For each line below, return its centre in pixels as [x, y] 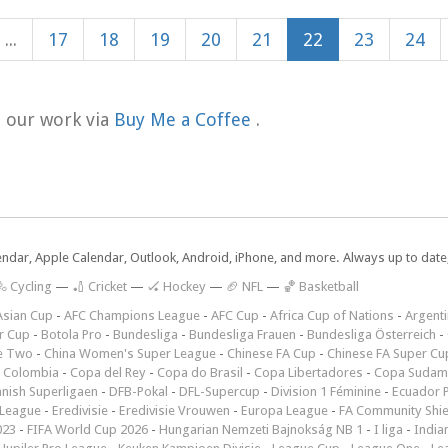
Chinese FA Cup [271, 354]
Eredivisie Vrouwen [174, 411]
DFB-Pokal [138, 392]
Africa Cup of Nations [332, 316]
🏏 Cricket [99, 287]
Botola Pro [71, 335]
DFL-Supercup [219, 392]
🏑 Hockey [176, 287]
